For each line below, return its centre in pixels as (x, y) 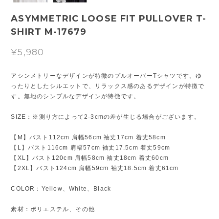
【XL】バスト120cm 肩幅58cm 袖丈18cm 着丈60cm (90, 158)
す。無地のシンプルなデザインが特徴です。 (76, 96)
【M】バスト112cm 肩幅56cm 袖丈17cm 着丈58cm (88, 137)
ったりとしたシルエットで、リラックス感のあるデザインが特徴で (108, 86)
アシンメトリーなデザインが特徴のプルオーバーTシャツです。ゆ (107, 76)
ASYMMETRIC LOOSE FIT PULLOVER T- (109, 18)
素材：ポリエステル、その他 (53, 209)
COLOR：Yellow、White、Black (61, 188)
